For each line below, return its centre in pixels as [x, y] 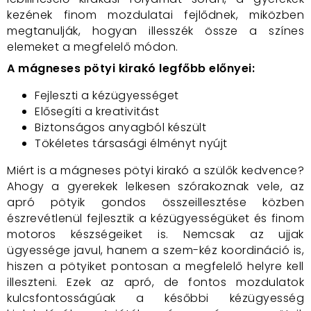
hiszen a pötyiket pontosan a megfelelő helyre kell [155, 266]
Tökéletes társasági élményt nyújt [131, 143]
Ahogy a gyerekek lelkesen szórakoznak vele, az [155, 186]
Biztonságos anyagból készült [120, 127]
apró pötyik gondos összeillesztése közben [155, 202]
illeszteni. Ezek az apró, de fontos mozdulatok [155, 282]
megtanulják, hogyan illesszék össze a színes [155, 31]
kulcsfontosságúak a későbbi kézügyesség [155, 298]
